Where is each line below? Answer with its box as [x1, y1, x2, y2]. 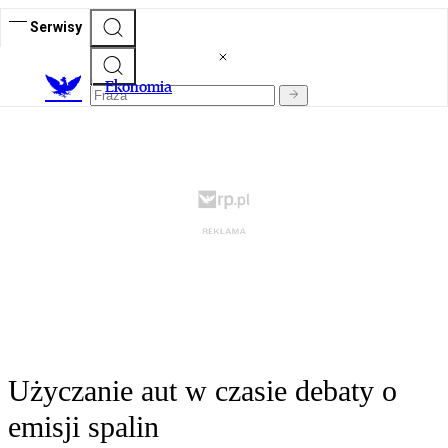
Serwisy [30, 18, 82, 35]
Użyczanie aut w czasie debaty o [8, 374, 397, 408]
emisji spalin [8, 410, 159, 444]
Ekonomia [105, 77, 172, 97]
